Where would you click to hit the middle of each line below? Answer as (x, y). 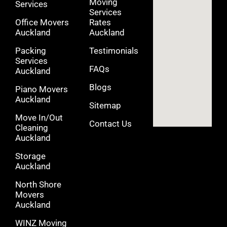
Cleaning (32, 128)
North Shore (38, 185)
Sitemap (105, 106)
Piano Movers (42, 89)
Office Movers (42, 23)
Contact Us (110, 124)
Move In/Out (39, 118)
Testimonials (114, 51)
